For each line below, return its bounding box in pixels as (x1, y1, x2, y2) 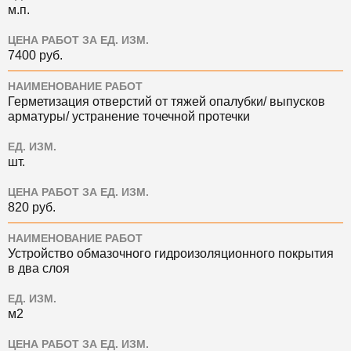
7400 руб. (8, 49, 63, 62)
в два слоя (8, 262, 70, 275)
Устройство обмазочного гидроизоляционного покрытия (8, 247, 334, 260)
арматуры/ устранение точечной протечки (8, 110, 250, 123)
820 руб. (8, 201, 56, 214)
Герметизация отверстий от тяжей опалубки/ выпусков (8, 95, 325, 108)
